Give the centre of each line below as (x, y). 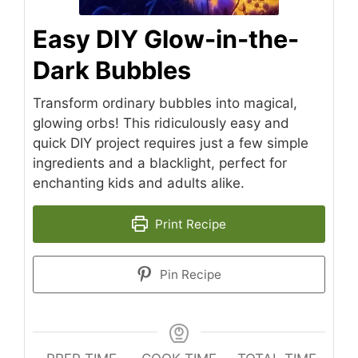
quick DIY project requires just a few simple (171, 143)
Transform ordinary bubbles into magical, (165, 103)
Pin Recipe (189, 274)
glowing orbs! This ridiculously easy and (161, 123)
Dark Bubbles (112, 70)
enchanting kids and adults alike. (139, 183)
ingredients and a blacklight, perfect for (160, 163)
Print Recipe (189, 224)
